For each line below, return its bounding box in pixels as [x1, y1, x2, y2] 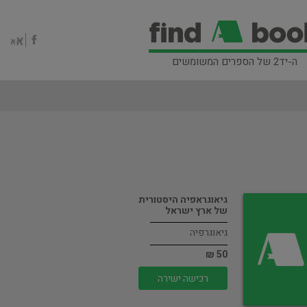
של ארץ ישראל [165, 204, 228, 218]
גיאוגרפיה [190, 225, 228, 240]
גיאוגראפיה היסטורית [138, 193, 228, 207]
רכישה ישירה [158, 271, 209, 286]
